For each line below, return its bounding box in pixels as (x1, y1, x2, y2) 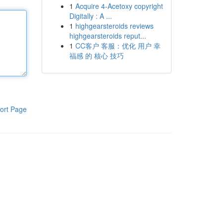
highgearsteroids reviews (75, 21, 154, 31)
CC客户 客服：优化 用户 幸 (75, 41, 161, 51)
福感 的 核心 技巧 (69, 51, 124, 60)
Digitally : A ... (69, 11, 112, 21)
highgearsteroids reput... (69, 31, 146, 41)
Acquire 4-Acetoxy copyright (75, 1, 163, 11)
